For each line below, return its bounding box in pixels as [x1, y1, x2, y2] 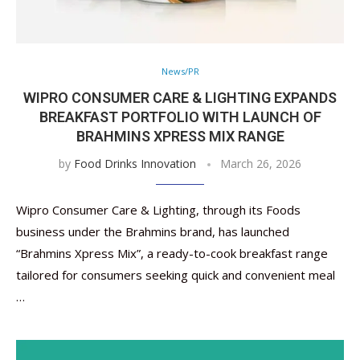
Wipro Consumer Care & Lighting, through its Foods [16, 202, 301, 218]
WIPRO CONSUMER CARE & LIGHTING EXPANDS [23, 89, 337, 106]
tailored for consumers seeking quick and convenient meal [16, 267, 335, 283]
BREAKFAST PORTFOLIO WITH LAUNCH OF [39, 108, 321, 125]
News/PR [161, 65, 199, 77]
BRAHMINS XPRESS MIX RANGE [76, 128, 284, 145]
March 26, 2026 [220, 156, 301, 171]
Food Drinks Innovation [74, 156, 196, 171]
